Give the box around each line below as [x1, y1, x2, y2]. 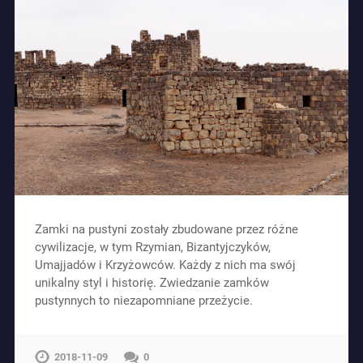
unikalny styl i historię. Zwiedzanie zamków [34, 275, 269, 291]
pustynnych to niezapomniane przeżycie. [34, 293, 253, 309]
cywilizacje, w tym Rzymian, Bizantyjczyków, [34, 240, 271, 255]
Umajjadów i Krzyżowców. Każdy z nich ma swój [34, 258, 296, 273]
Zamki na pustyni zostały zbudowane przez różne [34, 222, 298, 237]
